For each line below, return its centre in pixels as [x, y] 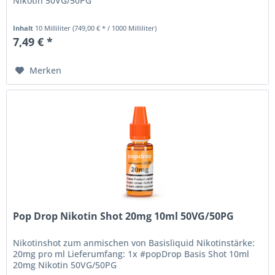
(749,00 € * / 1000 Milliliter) [115, 28]
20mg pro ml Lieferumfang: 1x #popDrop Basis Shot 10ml [131, 254]
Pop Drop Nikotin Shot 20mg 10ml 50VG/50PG [124, 216]
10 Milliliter [54, 28]
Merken [46, 70]
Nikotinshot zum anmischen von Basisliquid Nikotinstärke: [134, 243]
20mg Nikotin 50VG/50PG [65, 265]
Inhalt [24, 28]
